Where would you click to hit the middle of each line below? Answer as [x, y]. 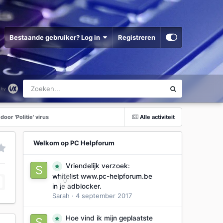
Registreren [136, 37]
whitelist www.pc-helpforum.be [102, 176]
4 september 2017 [104, 196]
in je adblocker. [77, 186]
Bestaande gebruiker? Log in [56, 37]
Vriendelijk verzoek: [98, 166]
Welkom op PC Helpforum [74, 143]
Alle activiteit [157, 117]
